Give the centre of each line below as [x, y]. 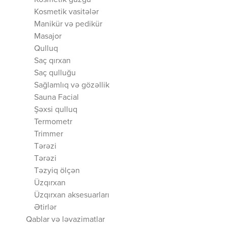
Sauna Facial [56, 98]
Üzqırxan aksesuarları [72, 195]
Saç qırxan [52, 61]
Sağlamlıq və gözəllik [72, 85]
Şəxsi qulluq [56, 110]
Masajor [48, 37]
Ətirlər [45, 208]
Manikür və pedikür [68, 24]
